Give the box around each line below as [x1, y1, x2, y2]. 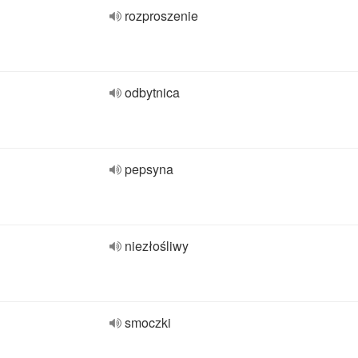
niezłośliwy [125, 237, 189, 255]
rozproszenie [125, 6, 198, 25]
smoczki [125, 313, 171, 332]
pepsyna [125, 160, 173, 178]
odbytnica [125, 83, 180, 101]
